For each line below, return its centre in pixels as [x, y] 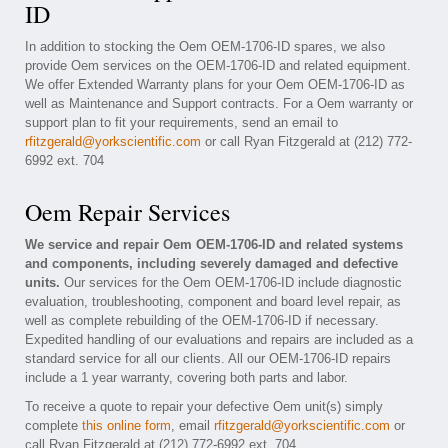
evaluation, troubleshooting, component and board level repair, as [213, 301]
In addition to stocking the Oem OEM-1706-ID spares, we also [205, 46]
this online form [126, 425]
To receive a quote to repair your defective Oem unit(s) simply [204, 406]
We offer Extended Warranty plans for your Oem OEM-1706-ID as [215, 84]
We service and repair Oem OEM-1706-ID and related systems [214, 244]
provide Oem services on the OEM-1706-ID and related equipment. [218, 65]
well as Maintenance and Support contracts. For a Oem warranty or [219, 103]
